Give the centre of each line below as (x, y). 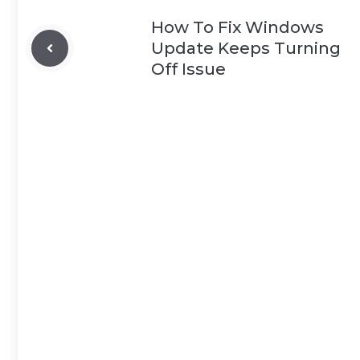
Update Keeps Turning (246, 48)
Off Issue (188, 69)
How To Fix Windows (237, 27)
